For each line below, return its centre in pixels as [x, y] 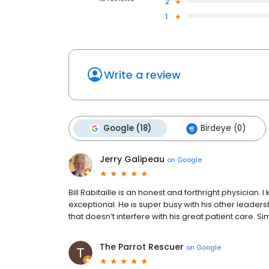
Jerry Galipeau [132, 159]
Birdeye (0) [223, 128]
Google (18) [127, 128]
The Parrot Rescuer [142, 247]
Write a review [142, 75]
